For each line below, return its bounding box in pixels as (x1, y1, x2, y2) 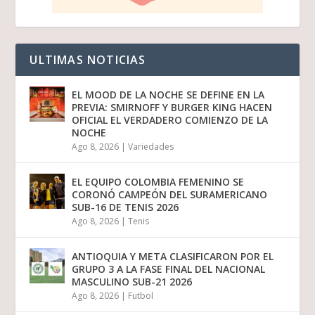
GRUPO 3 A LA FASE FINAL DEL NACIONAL (72, 262, 266, 276)
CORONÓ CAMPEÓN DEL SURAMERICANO (72, 188, 268, 202)
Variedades (128, 141, 174, 153)
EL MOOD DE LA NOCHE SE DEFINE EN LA (72, 88, 265, 102)
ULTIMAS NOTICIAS (30, 52, 146, 68)
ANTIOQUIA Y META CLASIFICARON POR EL (72, 250, 274, 264)
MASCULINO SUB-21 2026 (72, 275, 193, 289)
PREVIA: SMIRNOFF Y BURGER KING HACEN (72, 101, 273, 115)
